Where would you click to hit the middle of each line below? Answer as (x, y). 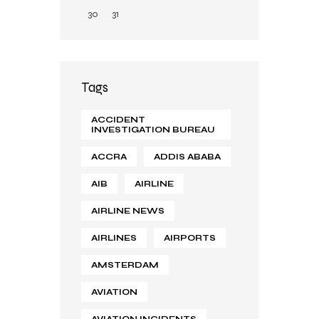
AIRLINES (114, 237)
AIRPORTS (190, 237)
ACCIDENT (118, 119)
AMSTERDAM (125, 265)
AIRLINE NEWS (128, 210)
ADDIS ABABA (187, 156)
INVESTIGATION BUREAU (153, 129)
